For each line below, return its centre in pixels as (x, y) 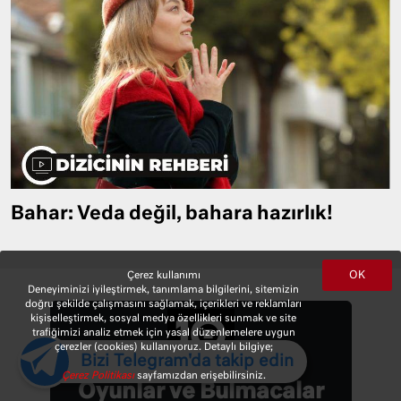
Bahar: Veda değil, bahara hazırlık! (172, 215)
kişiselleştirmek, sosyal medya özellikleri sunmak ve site (164, 318)
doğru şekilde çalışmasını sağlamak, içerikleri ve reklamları (164, 304)
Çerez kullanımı (163, 275)
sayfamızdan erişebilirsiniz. (201, 375)
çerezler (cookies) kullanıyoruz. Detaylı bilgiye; (163, 347)
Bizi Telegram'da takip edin (187, 361)
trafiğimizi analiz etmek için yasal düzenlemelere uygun (163, 333)
